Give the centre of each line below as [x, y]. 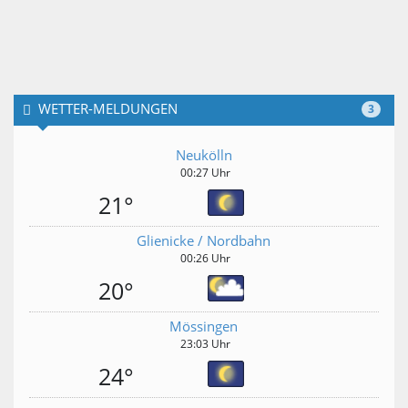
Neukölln [204, 155]
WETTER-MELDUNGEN [108, 109]
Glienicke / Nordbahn [204, 241]
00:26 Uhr [205, 259]
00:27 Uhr [205, 173]
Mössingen [204, 326]
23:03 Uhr [205, 344]
